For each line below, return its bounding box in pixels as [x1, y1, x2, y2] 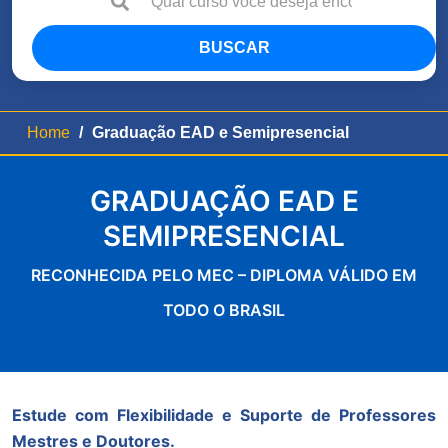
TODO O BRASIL [163, 299, 285, 320]
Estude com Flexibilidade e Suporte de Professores [12, 404, 436, 425]
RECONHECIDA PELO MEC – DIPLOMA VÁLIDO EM [31, 264, 417, 285]
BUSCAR [198, 38, 270, 56]
